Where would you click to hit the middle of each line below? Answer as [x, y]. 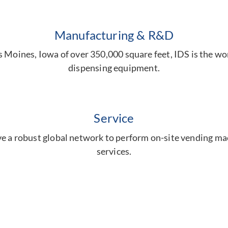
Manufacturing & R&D [114, 35]
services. [114, 151]
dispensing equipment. [114, 68]
